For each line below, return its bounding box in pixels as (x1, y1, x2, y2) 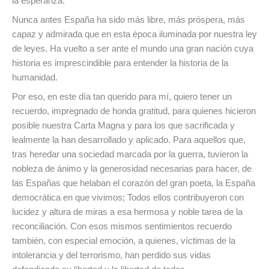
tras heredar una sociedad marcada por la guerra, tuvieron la (12, 149, 248, 160)
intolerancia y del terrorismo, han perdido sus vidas (12, 250, 211, 261)
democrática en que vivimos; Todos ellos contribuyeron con (12, 192, 244, 203)
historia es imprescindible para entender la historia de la (12, 58, 228, 68)
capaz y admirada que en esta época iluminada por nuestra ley (12, 29, 257, 40)
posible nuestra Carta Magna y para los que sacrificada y (12, 120, 235, 131)
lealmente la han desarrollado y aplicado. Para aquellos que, (12, 134, 246, 145)
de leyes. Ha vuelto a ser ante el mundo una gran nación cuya (12, 43, 253, 54)
